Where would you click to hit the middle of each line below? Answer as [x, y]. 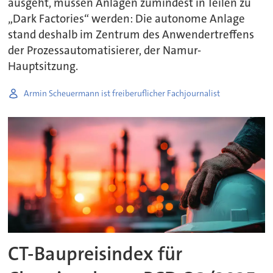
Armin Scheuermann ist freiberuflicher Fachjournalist [122, 93]
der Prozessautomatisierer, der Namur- [105, 51]
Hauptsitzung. [43, 67]
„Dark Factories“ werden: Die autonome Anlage [127, 19]
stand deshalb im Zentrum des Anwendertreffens [131, 35]
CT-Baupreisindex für [95, 254]
